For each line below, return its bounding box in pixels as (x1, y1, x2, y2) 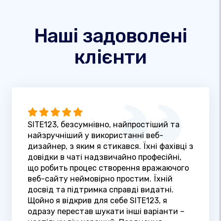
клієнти (74, 45, 147, 69)
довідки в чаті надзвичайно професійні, (28, 152, 182, 162)
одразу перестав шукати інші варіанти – (28, 207, 184, 217)
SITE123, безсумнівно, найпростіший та (28, 120, 180, 130)
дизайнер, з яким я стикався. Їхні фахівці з (28, 142, 193, 151)
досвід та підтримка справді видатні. (28, 185, 174, 195)
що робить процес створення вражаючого (28, 163, 189, 173)
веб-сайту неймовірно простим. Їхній (28, 174, 173, 184)
